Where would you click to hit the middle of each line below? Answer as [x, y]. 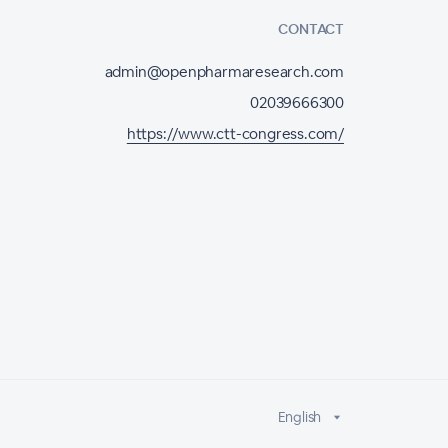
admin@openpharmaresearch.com [224, 71]
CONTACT [311, 28]
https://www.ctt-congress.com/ [235, 133]
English [299, 417]
